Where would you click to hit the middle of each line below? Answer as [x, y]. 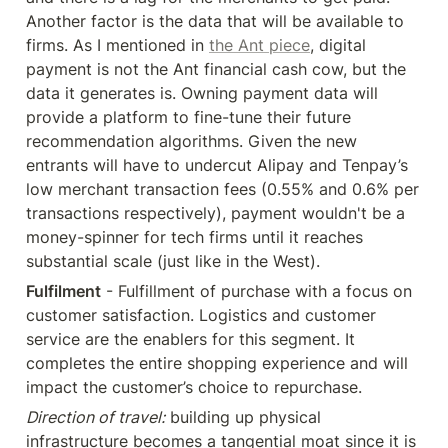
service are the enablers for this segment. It [190, 339]
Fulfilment [63, 291]
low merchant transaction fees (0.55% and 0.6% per [222, 189]
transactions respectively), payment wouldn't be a [215, 213]
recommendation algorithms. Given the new [191, 141]
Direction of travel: [95, 417]
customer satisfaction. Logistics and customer [201, 315]
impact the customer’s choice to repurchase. [194, 387]
